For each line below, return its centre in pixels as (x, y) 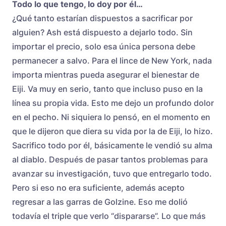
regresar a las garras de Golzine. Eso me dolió (100, 202)
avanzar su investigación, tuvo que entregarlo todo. (112, 173)
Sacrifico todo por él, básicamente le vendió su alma (112, 145)
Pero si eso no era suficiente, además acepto (98, 187)
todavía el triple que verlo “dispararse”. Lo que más (109, 216)
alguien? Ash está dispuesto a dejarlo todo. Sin (102, 32)
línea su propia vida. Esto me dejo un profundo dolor (113, 103)
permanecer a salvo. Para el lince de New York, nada (112, 60)
